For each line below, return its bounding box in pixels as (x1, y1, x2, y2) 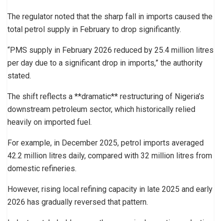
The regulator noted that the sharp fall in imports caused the (7, 11, 213, 21)
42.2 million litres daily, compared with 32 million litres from (7, 150, 212, 160)
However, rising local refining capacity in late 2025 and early (7, 184, 213, 194)
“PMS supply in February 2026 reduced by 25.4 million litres (7, 45, 214, 55)
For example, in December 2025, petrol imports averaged (7, 138, 204, 147)
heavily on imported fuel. (7, 117, 92, 127)
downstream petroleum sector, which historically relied (7, 104, 195, 114)
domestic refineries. (7, 163, 76, 173)
